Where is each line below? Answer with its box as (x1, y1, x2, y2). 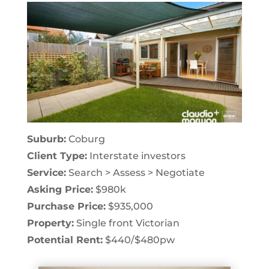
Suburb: (26, 133, 66, 145)
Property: (26, 217, 74, 229)
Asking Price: (26, 184, 93, 196)
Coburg (65, 133, 105, 145)
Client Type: (26, 150, 87, 162)
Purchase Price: (26, 201, 106, 213)
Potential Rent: (26, 234, 103, 246)
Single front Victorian (73, 217, 180, 229)
